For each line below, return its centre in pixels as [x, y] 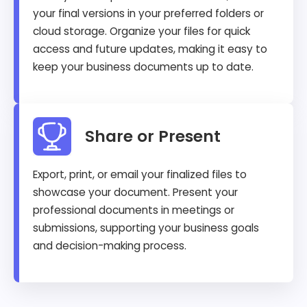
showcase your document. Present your [135, 193]
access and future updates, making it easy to [150, 49]
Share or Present [153, 137]
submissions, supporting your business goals [146, 228]
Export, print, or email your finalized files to [140, 175]
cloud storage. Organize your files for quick [142, 32]
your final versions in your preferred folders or [148, 14]
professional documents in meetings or [134, 210]
